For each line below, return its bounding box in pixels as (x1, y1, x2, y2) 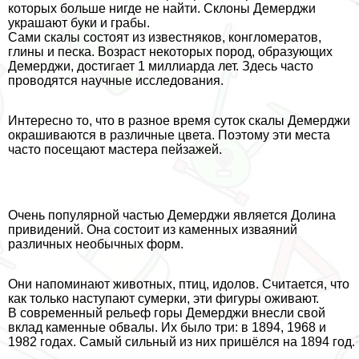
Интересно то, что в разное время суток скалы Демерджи (8, 113, 350, 127)
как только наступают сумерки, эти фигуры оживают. (8, 291, 319, 305)
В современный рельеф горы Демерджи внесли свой (8, 305, 325, 320)
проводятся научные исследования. (8, 73, 224, 87)
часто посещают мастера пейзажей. (8, 142, 222, 156)
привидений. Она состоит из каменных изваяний (8, 222, 297, 236)
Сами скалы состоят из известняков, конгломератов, (8, 30, 321, 44)
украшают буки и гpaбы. (8, 15, 150, 30)
